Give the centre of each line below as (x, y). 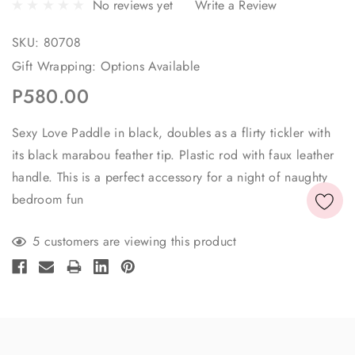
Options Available (150, 66)
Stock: (29, 248)
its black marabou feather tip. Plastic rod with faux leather (173, 155)
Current (32, 228)
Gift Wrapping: (54, 66)
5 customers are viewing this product (135, 241)
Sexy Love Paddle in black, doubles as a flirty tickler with (171, 132)
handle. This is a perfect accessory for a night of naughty (170, 177)
